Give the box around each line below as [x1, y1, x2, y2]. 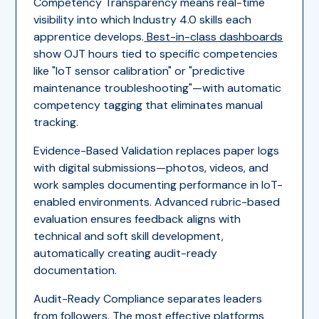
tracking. [33, 114, 79, 130]
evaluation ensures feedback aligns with [33, 211, 241, 226]
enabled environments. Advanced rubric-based [33, 194, 281, 209]
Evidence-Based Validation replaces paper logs [33, 142, 280, 158]
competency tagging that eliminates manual [33, 97, 263, 113]
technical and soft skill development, [33, 228, 224, 244]
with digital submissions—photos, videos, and [33, 159, 269, 175]
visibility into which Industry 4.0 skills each [33, 11, 252, 27]
